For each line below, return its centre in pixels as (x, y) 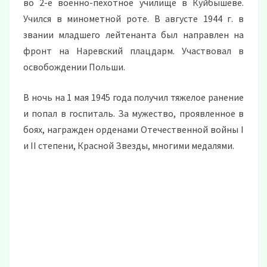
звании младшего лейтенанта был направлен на (133, 35)
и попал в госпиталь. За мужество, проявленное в (133, 114)
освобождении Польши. (74, 67)
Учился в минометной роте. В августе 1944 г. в (133, 19)
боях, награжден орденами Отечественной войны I (133, 130)
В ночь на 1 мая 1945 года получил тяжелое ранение (133, 97)
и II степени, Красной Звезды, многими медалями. (129, 146)
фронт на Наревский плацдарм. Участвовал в (133, 51)
